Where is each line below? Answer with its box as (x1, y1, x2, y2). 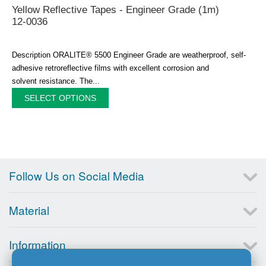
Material (9, 201, 49, 218)
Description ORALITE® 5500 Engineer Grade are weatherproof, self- (12, 50, 246, 59)
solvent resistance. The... (12, 76, 100, 85)
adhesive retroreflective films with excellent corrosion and (12, 63, 209, 72)
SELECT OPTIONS (24, 93, 96, 103)
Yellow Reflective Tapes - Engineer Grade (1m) (12, 4, 219, 15)
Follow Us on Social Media (9, 167, 144, 183)
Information (9, 236, 66, 252)
